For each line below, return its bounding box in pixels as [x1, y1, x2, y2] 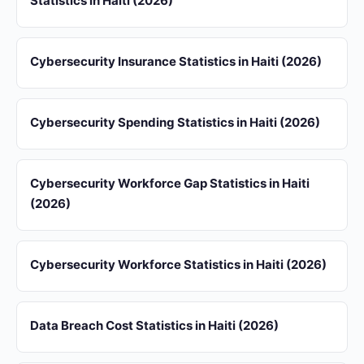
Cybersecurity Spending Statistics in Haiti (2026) [30, 115, 320, 130]
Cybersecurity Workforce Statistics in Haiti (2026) [30, 257, 327, 272]
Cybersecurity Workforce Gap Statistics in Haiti [30, 175, 310, 191]
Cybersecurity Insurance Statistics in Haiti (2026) [30, 54, 322, 69]
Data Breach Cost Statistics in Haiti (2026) [30, 318, 279, 333]
